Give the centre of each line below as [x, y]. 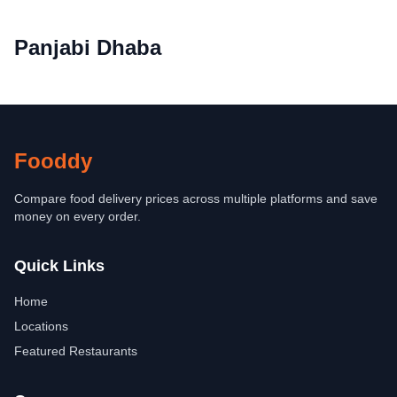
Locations [41, 326]
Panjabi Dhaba [88, 47]
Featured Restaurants [76, 351]
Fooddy [53, 161]
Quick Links [59, 266]
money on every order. [78, 216]
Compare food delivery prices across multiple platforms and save [196, 198]
